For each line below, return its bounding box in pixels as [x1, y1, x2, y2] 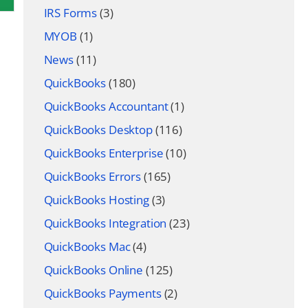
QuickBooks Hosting [43, 192, 149, 208]
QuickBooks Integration [43, 215, 167, 231]
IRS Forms [43, 5, 98, 21]
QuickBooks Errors [43, 168, 141, 184]
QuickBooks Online [43, 262, 143, 278]
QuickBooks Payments [43, 285, 162, 301]
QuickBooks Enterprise [43, 145, 164, 161]
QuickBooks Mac [43, 239, 131, 254]
